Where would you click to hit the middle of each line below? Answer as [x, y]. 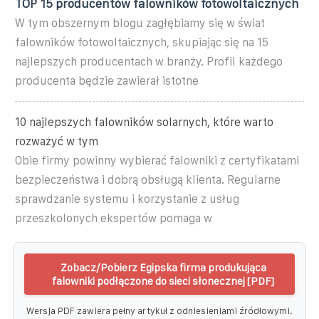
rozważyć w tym [57, 141]
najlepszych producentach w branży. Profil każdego [149, 61]
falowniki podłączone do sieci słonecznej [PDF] [163, 281]
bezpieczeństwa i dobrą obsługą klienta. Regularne [148, 179]
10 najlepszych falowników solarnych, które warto [144, 122]
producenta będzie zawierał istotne [107, 80]
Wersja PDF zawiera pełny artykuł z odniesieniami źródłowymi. [159, 310]
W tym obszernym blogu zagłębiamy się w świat [140, 23]
